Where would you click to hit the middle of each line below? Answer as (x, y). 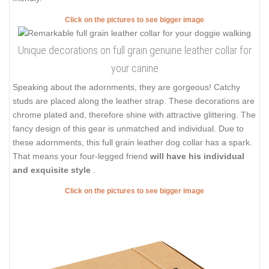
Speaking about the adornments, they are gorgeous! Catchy (126, 87)
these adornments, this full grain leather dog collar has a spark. (132, 142)
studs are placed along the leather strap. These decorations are (134, 101)
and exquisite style (53, 170)
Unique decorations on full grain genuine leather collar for (134, 50)
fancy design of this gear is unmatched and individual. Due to (128, 128)
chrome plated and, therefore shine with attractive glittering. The (134, 114)
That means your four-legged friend (81, 156)
